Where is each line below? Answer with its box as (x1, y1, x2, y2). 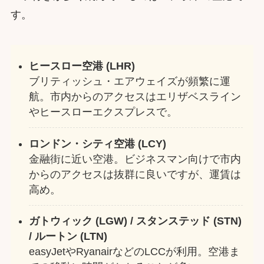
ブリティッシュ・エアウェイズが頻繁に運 (29, 75, 231, 87)
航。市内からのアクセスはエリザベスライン (29, 90, 242, 103)
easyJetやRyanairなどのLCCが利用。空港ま (29, 246, 240, 258)
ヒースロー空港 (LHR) (29, 60, 136, 72)
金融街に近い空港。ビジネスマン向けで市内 (29, 153, 242, 165)
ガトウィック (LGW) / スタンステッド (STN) (29, 215, 242, 227)
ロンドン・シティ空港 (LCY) (29, 137, 167, 150)
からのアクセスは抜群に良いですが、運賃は (29, 168, 242, 180)
